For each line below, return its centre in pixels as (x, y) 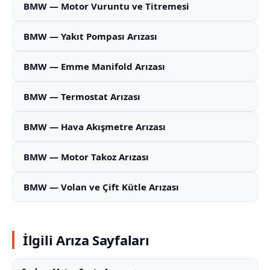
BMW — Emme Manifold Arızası (94, 66)
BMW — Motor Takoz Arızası (86, 157)
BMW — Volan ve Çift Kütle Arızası (101, 187)
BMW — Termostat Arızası (82, 96)
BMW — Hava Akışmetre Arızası (95, 127)
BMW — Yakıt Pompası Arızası (90, 36)
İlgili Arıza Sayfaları (86, 240)
